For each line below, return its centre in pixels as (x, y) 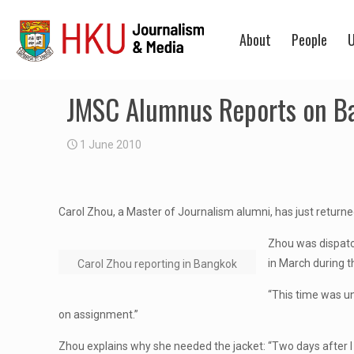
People (309, 40)
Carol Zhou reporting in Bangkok (158, 264)
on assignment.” (99, 314)
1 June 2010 (111, 145)
